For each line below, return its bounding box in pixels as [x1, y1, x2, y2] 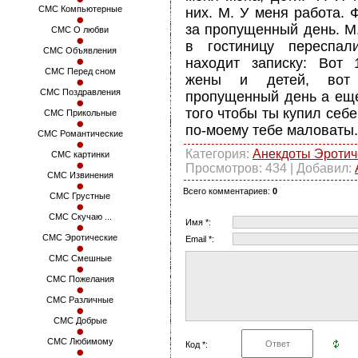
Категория [185, 146, 246, 161]
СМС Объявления [43, 46, 117, 55]
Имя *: [185, 217, 211, 227]
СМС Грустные [50, 191, 110, 201]
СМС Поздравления [39, 87, 121, 97]
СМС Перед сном [44, 66, 116, 76]
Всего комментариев [183, 185, 268, 196]
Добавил [296, 161, 348, 175]
